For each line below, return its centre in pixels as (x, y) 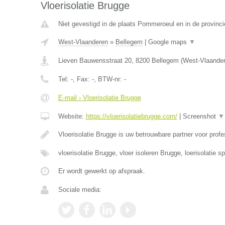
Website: (72, 116)
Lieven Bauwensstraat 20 (95, 61)
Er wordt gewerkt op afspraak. (101, 171)
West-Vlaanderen (83, 42)
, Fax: (82, 79)
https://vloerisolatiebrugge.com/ (131, 116)
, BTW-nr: (109, 79)
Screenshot (200, 116)
